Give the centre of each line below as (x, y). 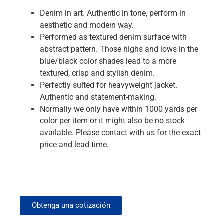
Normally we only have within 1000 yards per (118, 109)
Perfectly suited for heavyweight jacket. (109, 85)
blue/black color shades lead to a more (108, 61)
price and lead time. (74, 145)
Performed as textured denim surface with (113, 37)
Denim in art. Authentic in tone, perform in (113, 13)
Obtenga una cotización (71, 205)
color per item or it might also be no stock (112, 121)
